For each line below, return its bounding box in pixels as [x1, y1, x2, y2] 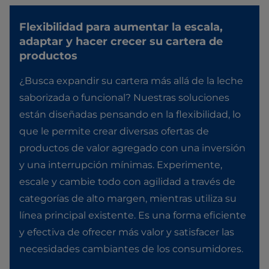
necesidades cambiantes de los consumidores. [19, 243, 243, 255]
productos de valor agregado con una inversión [19, 142, 246, 154]
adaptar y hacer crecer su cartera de [19, 35, 223, 49]
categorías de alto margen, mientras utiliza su [19, 193, 237, 205]
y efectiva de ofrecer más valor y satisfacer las [19, 226, 234, 238]
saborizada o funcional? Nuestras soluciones [19, 92, 229, 104]
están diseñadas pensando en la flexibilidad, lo [19, 109, 241, 121]
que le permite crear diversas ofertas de [19, 125, 209, 138]
